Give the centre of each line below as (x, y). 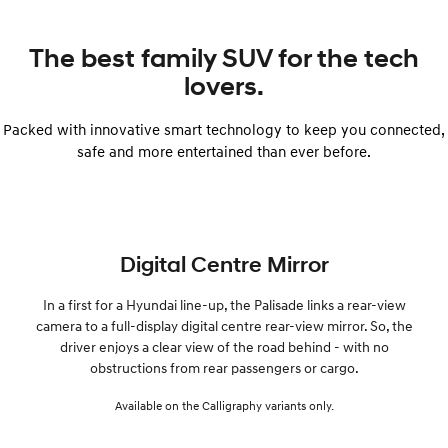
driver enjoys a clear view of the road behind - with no (224, 347)
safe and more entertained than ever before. (224, 151)
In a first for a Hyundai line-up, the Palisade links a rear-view (224, 305)
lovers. (224, 86)
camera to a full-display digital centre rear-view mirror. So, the (224, 326)
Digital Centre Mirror (224, 264)
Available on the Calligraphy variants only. (224, 406)
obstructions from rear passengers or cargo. (224, 368)
